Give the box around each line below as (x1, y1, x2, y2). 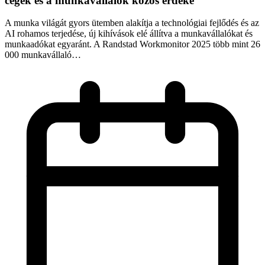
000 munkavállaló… (5, 50, 81, 60)
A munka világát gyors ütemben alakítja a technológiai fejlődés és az (5, 18, 259, 28)
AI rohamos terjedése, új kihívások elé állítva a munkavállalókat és (5, 28, 253, 39)
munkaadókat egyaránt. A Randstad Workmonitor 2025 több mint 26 (5, 39, 260, 50)
